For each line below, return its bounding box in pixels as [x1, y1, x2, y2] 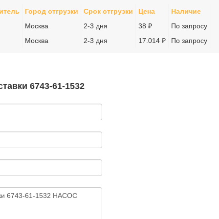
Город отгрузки [25, 7, 78, 15]
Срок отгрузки [84, 7, 133, 15]
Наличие [171, 7, 201, 15]
